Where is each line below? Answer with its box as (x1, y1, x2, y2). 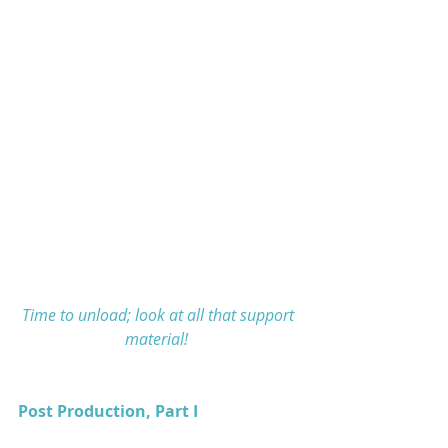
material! (124, 328, 192, 351)
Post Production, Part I (18, 400, 198, 423)
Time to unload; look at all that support (22, 304, 298, 327)
